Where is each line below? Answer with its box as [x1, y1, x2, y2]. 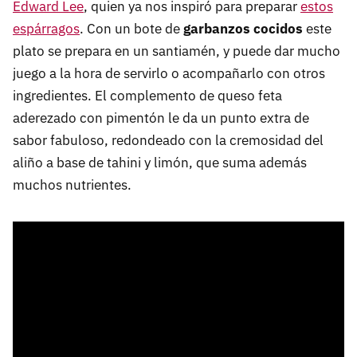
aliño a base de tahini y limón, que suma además [13, 153, 307, 171]
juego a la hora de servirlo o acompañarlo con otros [13, 64, 325, 82]
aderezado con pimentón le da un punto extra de [13, 108, 309, 127]
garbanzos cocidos [183, 19, 303, 37]
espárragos [13, 19, 80, 37]
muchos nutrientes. [13, 175, 131, 194]
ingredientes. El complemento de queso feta [13, 86, 282, 104]
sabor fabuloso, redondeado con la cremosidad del [13, 131, 324, 149]
